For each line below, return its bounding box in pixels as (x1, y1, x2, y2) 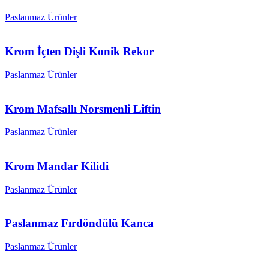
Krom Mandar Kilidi (5, 159, 109, 172)
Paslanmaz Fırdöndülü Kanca (5, 217, 154, 230)
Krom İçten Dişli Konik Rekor (5, 45, 154, 58)
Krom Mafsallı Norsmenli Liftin (5, 102, 161, 115)
